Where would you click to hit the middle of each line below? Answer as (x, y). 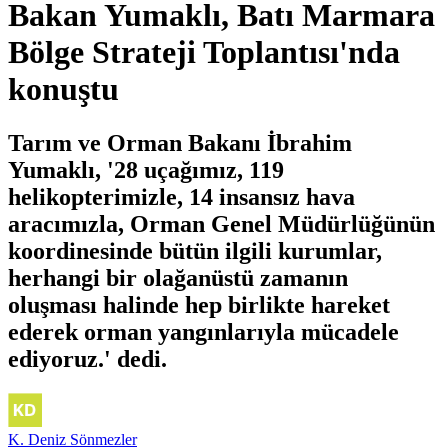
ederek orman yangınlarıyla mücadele (203, 331)
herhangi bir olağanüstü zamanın (178, 277)
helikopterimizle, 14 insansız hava (181, 196)
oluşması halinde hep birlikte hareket (199, 304)
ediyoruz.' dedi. (87, 358)
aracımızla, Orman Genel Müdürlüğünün (221, 223)
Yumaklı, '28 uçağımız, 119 (146, 169)
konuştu (63, 89)
